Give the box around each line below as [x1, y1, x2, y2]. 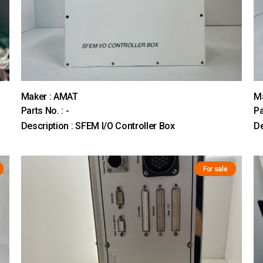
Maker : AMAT [21, 91, 78, 103]
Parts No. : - [21, 105, 69, 117]
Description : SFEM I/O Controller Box [21, 120, 175, 132]
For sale [203, 164, 228, 173]
